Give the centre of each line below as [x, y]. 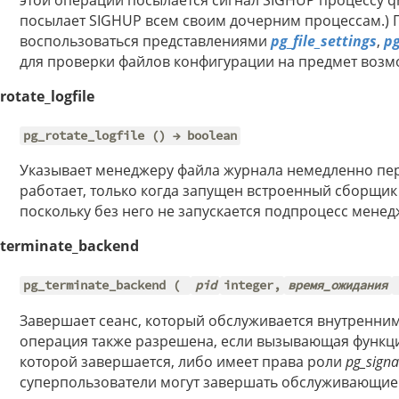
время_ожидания [338, 285]
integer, [252, 285]
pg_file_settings [324, 41]
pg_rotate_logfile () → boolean [130, 136]
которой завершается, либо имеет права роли [183, 361]
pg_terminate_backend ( [106, 285]
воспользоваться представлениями [145, 41]
